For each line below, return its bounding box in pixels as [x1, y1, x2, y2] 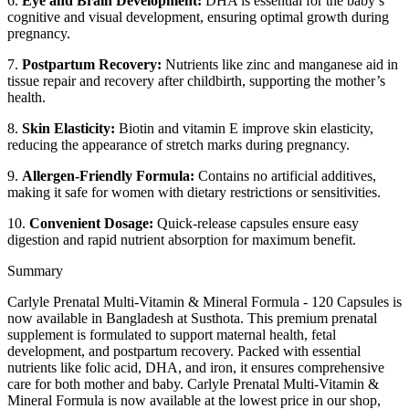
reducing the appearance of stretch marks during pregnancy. [7, 136, 350, 152]
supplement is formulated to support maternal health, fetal [7, 326, 336, 342]
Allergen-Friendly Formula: [22, 167, 194, 184]
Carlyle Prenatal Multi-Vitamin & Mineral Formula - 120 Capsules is [7, 293, 402, 309]
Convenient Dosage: [29, 215, 153, 231]
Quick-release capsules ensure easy [153, 215, 359, 231]
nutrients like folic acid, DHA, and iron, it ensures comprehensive [7, 359, 384, 375]
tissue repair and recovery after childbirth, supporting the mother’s [7, 72, 385, 89]
